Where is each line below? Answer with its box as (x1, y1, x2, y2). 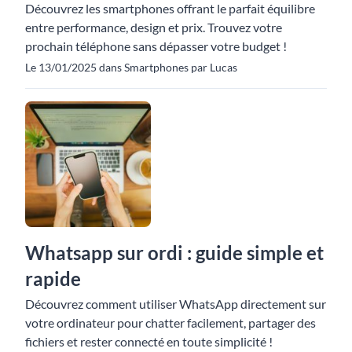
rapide (25, 267, 81, 290)
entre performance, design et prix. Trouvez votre (25, 20, 282, 35)
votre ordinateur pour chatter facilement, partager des (25, 315, 316, 330)
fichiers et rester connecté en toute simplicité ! (25, 334, 273, 349)
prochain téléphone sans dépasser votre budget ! (25, 38, 287, 53)
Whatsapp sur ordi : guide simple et (25, 241, 324, 264)
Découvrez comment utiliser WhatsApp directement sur (25, 296, 326, 311)
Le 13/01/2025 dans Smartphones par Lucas (25, 60, 237, 74)
